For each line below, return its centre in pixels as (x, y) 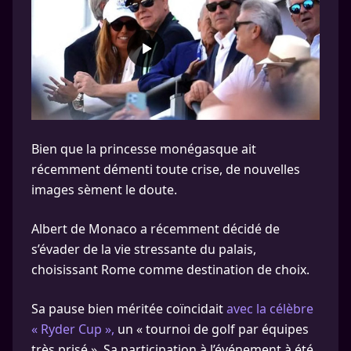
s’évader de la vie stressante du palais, (144, 249)
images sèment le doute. (104, 190)
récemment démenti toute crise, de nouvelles (166, 169)
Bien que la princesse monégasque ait (144, 149)
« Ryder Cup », (73, 329)
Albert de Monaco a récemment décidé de (156, 229)
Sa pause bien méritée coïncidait (129, 309)
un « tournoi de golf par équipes (212, 329)
